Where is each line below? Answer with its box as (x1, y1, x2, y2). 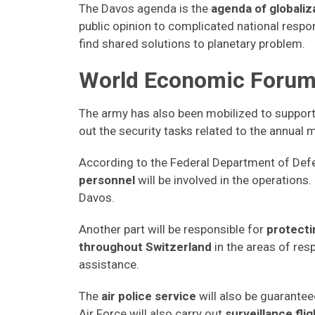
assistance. (79, 257, 139, 271)
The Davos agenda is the (79, 1, 211, 15)
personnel (79, 173, 135, 187)
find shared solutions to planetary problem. (79, 37, 305, 51)
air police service (101, 289, 199, 303)
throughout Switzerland (79, 240, 212, 254)
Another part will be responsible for (79, 222, 266, 236)
